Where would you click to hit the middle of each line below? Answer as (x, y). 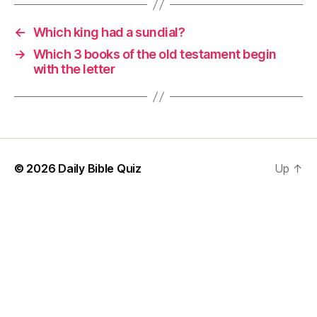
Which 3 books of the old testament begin (155, 54)
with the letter (74, 69)
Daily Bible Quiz (100, 168)
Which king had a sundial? (109, 32)
